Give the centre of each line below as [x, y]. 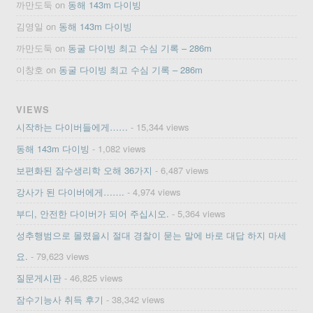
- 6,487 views [181, 170]
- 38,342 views [134, 299]
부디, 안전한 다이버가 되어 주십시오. [93, 213]
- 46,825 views [93, 277]
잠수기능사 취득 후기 [60, 299]
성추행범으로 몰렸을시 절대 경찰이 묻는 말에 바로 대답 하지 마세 [152, 235]
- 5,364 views [198, 213]
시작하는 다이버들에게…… [72, 126]
